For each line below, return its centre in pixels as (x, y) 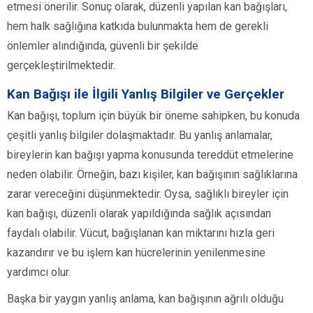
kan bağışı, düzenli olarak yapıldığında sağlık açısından (139, 213)
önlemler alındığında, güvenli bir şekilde (103, 45)
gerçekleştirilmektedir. (61, 65)
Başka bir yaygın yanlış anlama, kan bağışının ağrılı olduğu (145, 298)
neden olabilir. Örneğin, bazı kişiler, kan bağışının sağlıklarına (152, 174)
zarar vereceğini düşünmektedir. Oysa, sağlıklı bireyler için (148, 194)
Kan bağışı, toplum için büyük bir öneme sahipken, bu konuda (153, 115)
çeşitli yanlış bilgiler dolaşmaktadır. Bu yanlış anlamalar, (140, 135)
